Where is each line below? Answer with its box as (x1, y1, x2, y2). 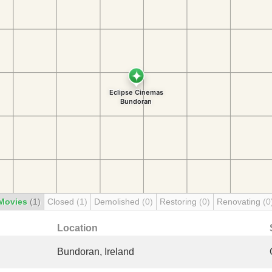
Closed (47, 197, 76, 206)
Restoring (160, 197, 199, 206)
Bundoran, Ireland (57, 246, 134, 257)
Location (57, 223, 98, 233)
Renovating (217, 197, 263, 206)
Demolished (94, 197, 142, 206)
